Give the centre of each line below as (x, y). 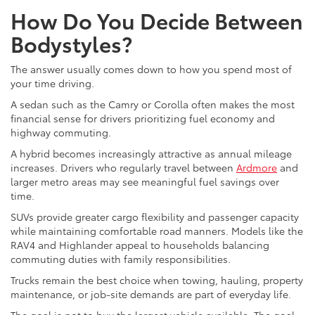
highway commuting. (61, 132)
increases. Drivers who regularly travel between (123, 167)
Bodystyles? (71, 43)
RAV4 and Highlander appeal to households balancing (140, 244)
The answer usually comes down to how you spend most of (151, 69)
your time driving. (52, 83)
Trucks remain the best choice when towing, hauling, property (157, 279)
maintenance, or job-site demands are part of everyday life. (151, 294)
